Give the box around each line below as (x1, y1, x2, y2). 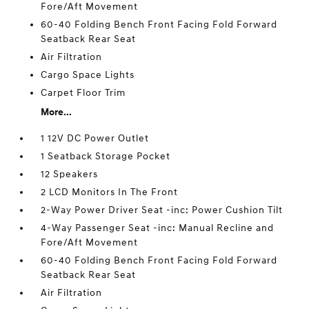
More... (41, 106, 72, 118)
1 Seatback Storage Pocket (41, 150, 171, 162)
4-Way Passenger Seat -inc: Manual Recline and (41, 222, 275, 234)
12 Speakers (41, 168, 99, 180)
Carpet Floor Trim (41, 87, 126, 99)
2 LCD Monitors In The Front (41, 186, 179, 198)
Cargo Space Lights (41, 69, 135, 81)
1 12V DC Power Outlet (41, 132, 150, 144)
